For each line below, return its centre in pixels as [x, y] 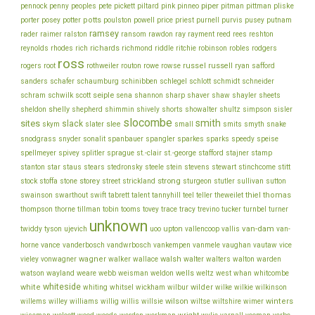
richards [105, 48]
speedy [243, 139]
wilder [202, 287]
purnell [208, 20]
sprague [121, 153]
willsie [152, 301]
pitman [232, 6]
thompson [37, 209]
